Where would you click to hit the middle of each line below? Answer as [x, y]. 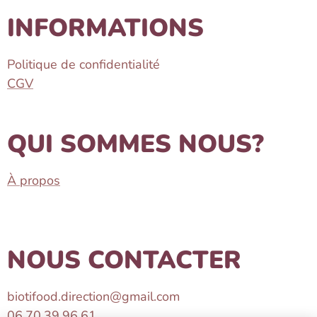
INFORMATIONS [105, 28]
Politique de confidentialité [83, 64]
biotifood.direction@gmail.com [93, 296]
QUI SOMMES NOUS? [136, 144]
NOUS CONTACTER [124, 260]
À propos [34, 180]
